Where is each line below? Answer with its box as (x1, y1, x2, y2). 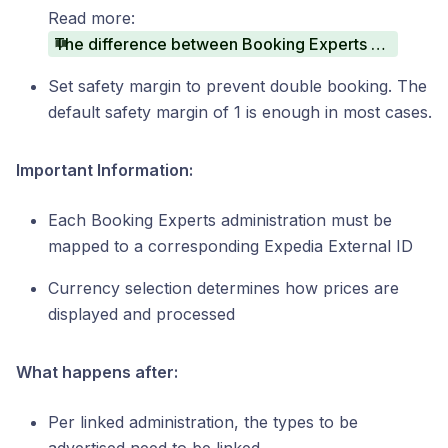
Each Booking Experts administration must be (48, 210, 392, 230)
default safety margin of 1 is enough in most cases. (48, 102, 432, 122)
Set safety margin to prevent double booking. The (48, 76, 427, 96)
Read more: (48, 8, 135, 28)
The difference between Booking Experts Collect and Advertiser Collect (371, 34, 386, 54)
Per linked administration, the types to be (48, 412, 358, 432)
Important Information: (16, 160, 193, 180)
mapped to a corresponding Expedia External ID (48, 236, 413, 256)
